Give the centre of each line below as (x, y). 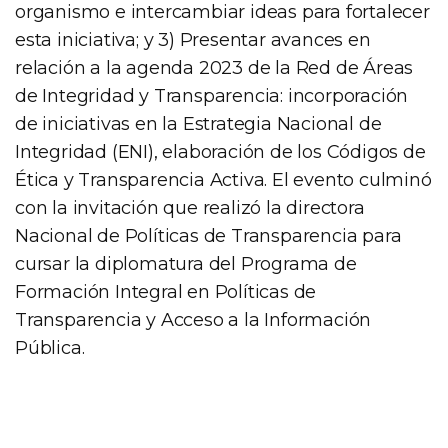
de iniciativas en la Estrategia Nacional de (198, 123)
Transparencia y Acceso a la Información (193, 319)
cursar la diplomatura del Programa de (186, 263)
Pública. (50, 347)
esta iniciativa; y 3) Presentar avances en (193, 39)
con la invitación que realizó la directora (190, 207)
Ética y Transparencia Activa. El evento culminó (223, 179)
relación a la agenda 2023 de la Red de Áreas (214, 67)
